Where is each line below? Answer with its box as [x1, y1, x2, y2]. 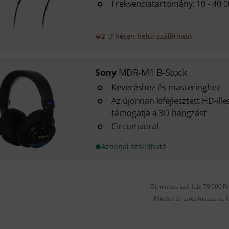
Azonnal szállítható [101, 142, 166, 151]
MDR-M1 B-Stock [118, 66, 187, 78]
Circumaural [111, 121, 159, 132]
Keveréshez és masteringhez [111, 82, 221, 93]
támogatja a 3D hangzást [111, 107, 207, 119]
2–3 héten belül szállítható [101, 31, 192, 41]
